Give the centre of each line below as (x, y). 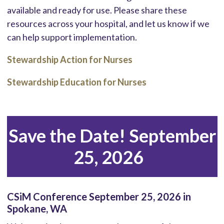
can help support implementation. (72, 37)
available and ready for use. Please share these (97, 10)
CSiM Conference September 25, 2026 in (99, 196)
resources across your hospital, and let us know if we (108, 23)
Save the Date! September (112, 135)
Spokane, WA (37, 208)
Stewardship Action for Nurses (69, 59)
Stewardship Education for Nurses (76, 82)
